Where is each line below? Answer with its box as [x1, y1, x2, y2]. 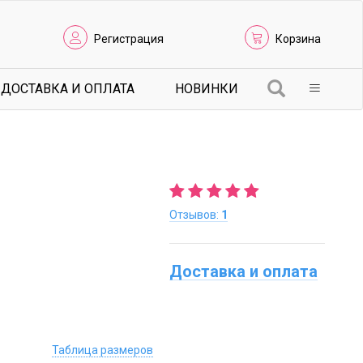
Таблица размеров [52, 344, 154, 357]
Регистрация [94, 32, 164, 45]
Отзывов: [169, 208, 222, 221]
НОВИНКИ [175, 81, 238, 96]
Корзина [275, 32, 321, 45]
